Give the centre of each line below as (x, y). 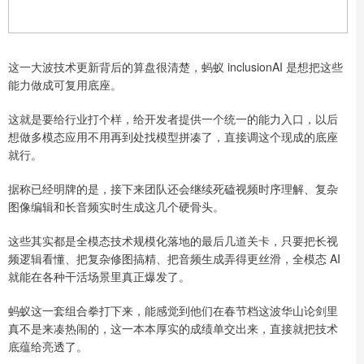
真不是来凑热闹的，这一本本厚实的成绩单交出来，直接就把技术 (173, 328)
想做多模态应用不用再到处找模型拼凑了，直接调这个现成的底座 (173, 136)
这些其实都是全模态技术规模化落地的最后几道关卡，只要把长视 (173, 240)
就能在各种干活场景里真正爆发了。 (99, 276)
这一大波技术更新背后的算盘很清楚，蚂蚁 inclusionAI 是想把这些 (175, 66)
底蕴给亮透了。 (48, 346)
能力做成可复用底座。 (65, 84)
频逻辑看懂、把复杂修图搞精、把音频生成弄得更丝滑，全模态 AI (174, 258)
